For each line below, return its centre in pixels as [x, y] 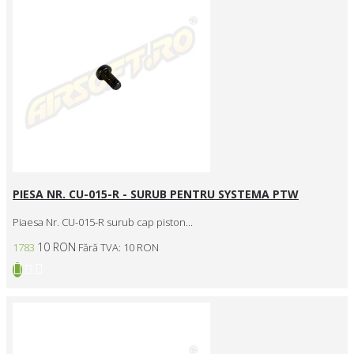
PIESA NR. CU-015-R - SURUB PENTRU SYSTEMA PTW [156, 194]
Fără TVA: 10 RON [119, 247]
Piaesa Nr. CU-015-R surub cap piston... [103, 222]
